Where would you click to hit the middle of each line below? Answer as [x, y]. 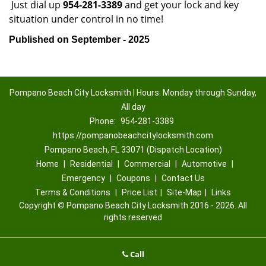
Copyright [38, 205]
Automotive [204, 164]
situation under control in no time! [86, 19]
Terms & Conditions [73, 192]
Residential [91, 164]
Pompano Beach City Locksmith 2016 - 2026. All [156, 205]
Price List [140, 192]
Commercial [147, 164]
